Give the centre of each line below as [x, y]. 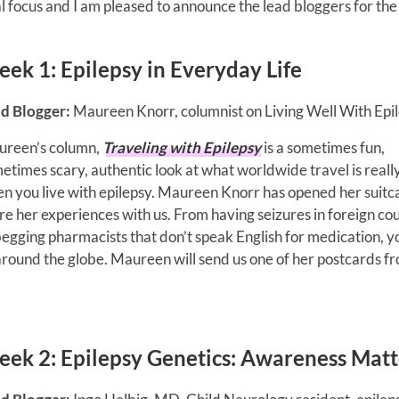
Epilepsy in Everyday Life [181, 69]
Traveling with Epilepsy [182, 147]
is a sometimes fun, [323, 147]
